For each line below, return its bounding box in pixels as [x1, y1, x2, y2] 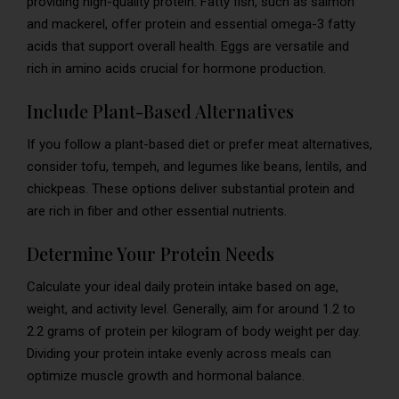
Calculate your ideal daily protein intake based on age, [27, 279, 338, 296]
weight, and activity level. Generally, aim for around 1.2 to [27, 301, 355, 318]
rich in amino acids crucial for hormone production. [27, 61, 326, 77]
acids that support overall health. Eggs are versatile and [27, 38, 349, 55]
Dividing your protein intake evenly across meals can [27, 346, 331, 362]
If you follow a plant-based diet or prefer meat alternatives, [27, 136, 372, 153]
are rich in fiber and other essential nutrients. [27, 203, 287, 220]
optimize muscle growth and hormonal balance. [27, 368, 305, 385]
